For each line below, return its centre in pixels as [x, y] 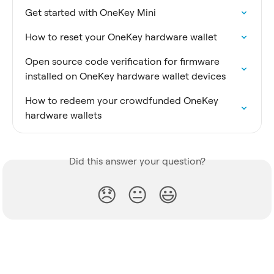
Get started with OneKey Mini [91, 13]
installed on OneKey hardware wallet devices [125, 76]
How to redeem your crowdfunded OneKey [123, 101]
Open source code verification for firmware [124, 62]
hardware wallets [63, 116]
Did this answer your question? [137, 161]
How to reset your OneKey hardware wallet [121, 37]
